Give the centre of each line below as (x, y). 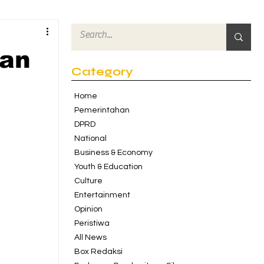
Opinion (88, 209)
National (90, 138)
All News (90, 237)
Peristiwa (92, 223)
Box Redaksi (98, 252)
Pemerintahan (102, 110)
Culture (88, 181)
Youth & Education (108, 167)
